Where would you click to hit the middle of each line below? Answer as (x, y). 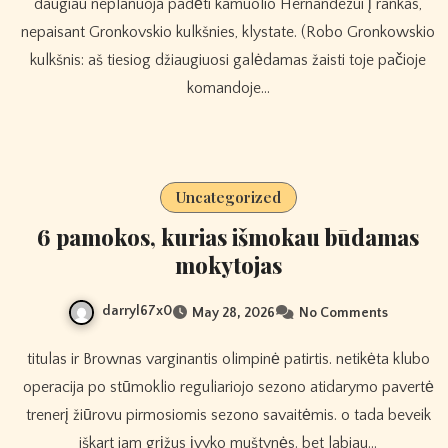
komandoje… (228, 88)
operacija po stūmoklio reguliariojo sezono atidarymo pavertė (228, 386)
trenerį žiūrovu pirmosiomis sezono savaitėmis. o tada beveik (228, 414)
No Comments (343, 312)
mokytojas (228, 265)
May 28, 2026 (233, 312)
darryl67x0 (137, 311)
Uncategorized (228, 197)
